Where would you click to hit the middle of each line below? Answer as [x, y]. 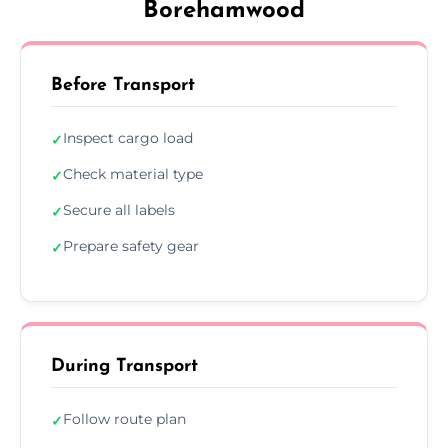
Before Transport [123, 85]
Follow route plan [124, 418]
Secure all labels [119, 209]
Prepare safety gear [131, 245]
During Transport [124, 366]
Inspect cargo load [128, 137]
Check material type [133, 173]
